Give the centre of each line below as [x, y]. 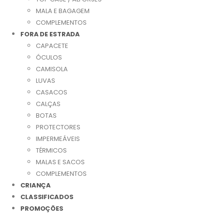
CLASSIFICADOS [47, 197]
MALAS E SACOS [60, 162]
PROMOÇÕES [42, 209]
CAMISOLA [52, 69]
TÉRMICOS [51, 150]
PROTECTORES [58, 127]
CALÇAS [48, 104]
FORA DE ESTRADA [50, 34]
